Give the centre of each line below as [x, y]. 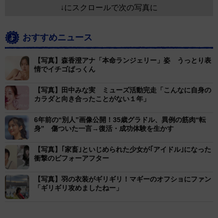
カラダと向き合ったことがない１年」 [92, 99]
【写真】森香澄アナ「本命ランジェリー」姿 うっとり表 [123, 61]
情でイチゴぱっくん [65, 69]
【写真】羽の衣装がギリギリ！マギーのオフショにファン [123, 179]
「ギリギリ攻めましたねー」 [78, 188]
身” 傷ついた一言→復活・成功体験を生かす [104, 129]
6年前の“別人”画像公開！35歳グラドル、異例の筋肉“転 [120, 120]
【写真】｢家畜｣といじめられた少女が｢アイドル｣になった [123, 150]
